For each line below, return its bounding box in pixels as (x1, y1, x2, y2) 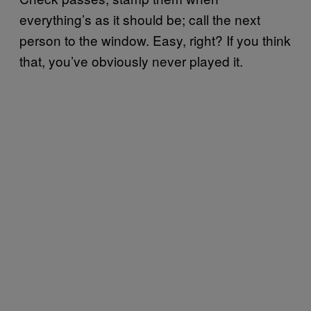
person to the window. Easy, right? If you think (19, 30, 291, 49)
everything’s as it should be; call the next (19, 9, 260, 28)
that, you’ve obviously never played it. (19, 51, 243, 70)
